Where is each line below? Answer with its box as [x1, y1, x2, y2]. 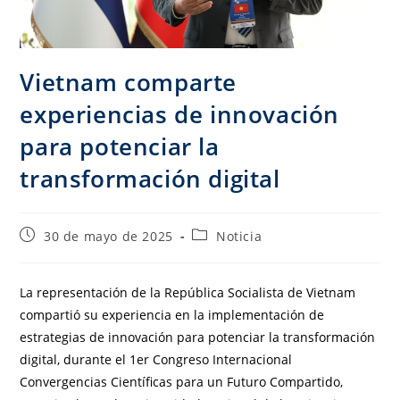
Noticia [216, 228, 262, 246]
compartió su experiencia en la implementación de [20, 306, 325, 324]
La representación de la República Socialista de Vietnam [20, 284, 356, 302]
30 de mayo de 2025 [44, 228, 173, 246]
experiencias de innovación [20, 98, 340, 131]
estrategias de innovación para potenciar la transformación [20, 329, 376, 346]
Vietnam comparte [20, 66, 237, 99]
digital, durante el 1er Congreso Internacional [20, 351, 293, 369]
